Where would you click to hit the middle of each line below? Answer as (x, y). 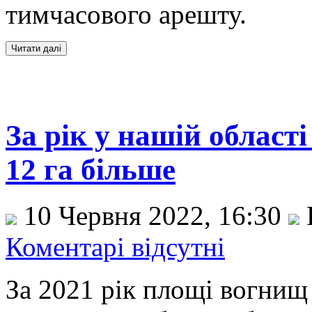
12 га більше (91, 169)
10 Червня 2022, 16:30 (153, 216)
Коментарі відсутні (115, 247)
